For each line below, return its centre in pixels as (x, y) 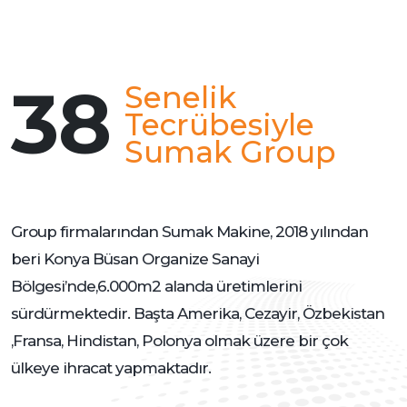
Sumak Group (230, 152)
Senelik (180, 98)
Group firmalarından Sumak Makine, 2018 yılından (189, 232)
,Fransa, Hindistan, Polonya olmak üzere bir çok (179, 341)
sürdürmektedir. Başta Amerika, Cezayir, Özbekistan (198, 314)
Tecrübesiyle (219, 125)
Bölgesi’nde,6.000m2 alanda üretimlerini (156, 287)
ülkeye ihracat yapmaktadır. (111, 368)
